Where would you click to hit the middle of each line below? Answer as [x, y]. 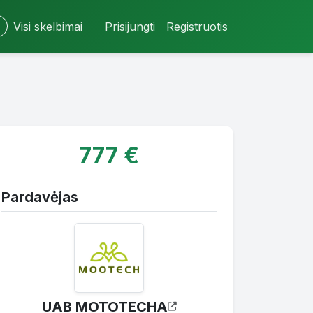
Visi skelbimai [48, 26]
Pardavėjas [40, 197]
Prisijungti [130, 26]
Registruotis [197, 26]
